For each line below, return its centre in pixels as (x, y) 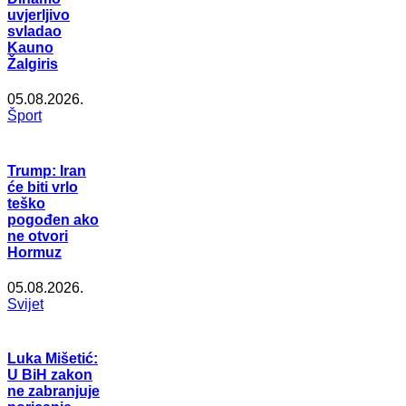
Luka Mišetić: (53, 359)
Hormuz (34, 252)
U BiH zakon (50, 375)
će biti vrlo (43, 187)
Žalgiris (33, 64)
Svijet (25, 304)
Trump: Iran (47, 170)
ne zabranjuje (53, 391)
